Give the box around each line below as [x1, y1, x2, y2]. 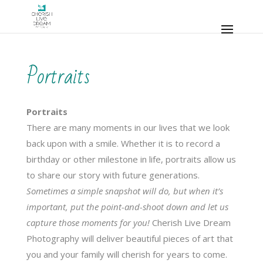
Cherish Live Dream [149, 217, 231, 228]
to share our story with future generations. [26, 169, 200, 181]
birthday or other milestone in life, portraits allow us [26, 153, 236, 165]
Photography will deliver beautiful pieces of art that [26, 232, 233, 244]
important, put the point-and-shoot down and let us [26, 201, 228, 213]
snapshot [104, 185, 140, 197]
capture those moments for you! [26, 217, 150, 228]
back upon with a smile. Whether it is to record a [26, 137, 220, 149]
